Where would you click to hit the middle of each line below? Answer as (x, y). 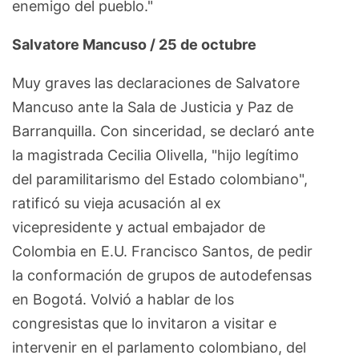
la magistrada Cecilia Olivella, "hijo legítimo (155, 155)
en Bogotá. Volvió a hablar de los (123, 299)
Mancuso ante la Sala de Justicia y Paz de (153, 107)
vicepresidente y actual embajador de (139, 227)
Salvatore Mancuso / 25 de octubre (136, 44)
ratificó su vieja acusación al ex (117, 203)
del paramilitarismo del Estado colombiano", (160, 179)
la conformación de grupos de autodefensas (162, 275)
